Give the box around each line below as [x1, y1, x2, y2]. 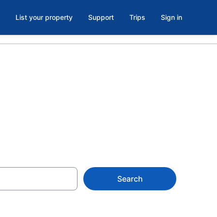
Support [88, 13, 114, 21]
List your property [15, 13, 73, 21]
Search [117, 174, 143, 184]
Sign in [161, 13, 182, 21]
